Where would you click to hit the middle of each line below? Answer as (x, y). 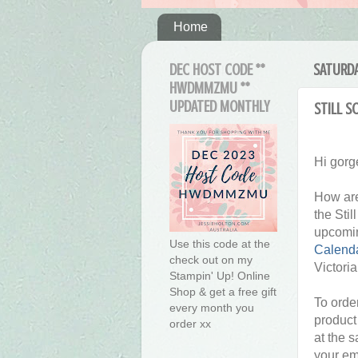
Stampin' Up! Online (220, 276)
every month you (212, 308)
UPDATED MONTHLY (219, 107)
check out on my (211, 260)
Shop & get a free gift (223, 292)
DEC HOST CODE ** (217, 70)
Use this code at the (220, 244)
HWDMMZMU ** (210, 89)
